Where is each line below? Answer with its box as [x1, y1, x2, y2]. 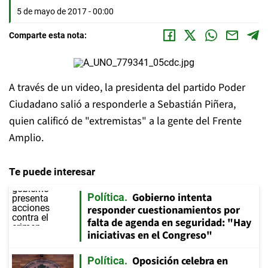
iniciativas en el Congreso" [87, 228, 212, 243]
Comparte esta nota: [9, 31, 87, 40]
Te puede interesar [9, 166, 95, 178]
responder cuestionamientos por [87, 203, 240, 218]
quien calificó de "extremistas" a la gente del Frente [9, 114, 242, 129]
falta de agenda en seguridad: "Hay [87, 215, 251, 230]
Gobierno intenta [132, 190, 212, 205]
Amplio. [9, 130, 44, 145]
